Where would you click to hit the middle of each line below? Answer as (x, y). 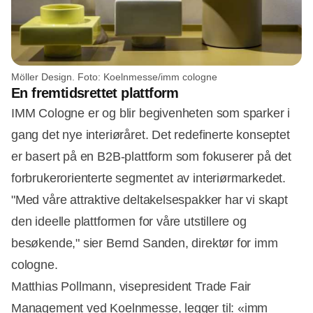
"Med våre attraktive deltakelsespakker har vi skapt (150, 200)
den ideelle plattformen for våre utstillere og (129, 222)
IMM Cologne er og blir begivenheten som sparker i (151, 114)
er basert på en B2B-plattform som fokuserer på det (152, 157)
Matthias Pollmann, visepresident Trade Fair (131, 287)
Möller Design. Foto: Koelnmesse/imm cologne (114, 77)
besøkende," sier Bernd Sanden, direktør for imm (145, 243)
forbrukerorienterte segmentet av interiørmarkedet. (149, 179)
